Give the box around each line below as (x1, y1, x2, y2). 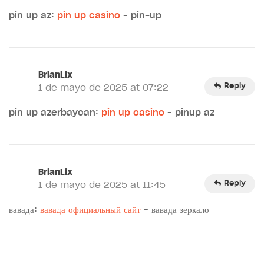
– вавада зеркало (141, 205, 209, 214)
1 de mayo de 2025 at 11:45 (38, 180, 166, 190)
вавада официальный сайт (40, 205, 141, 214)
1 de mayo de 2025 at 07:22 (38, 83, 169, 93)
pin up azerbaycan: (9, 108, 101, 117)
